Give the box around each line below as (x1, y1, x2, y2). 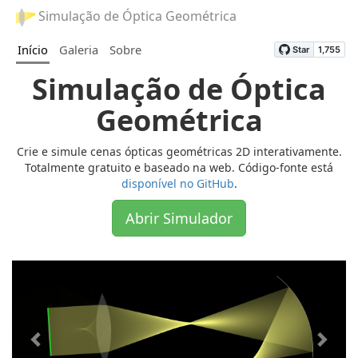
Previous (36, 260, 101, 281)
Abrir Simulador (125, 209, 233, 228)
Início (18, 42, 48, 58)
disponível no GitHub (121, 176, 234, 191)
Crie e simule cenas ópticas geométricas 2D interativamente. (16, 144, 342, 159)
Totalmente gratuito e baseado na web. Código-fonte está (25, 160, 333, 175)
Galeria (59, 42, 98, 58)
